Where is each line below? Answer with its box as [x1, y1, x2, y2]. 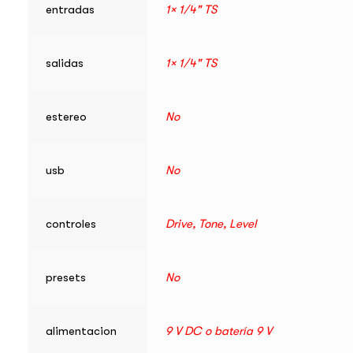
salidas [46, 56, 84, 71]
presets [46, 270, 86, 285]
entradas [46, 2, 95, 17]
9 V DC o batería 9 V [165, 324, 272, 339]
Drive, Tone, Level [165, 217, 257, 232]
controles [46, 217, 96, 232]
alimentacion [46, 324, 117, 339]
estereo [46, 110, 87, 124]
